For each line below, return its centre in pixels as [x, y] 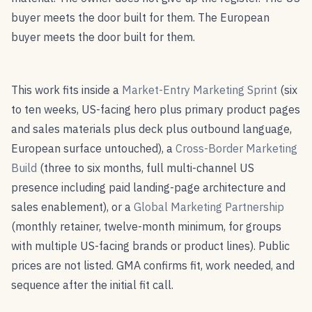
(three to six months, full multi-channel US [146, 167]
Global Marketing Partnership [209, 206]
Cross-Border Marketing [236, 148]
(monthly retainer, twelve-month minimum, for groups [146, 226]
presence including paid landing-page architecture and [148, 187]
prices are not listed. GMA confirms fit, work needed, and [153, 265]
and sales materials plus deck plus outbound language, [151, 128]
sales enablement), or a [72, 206]
